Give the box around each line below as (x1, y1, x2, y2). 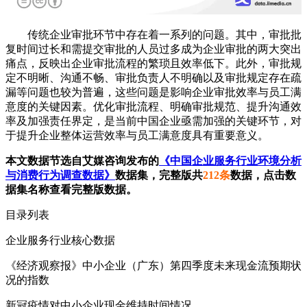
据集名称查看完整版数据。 (5, 184, 137, 196)
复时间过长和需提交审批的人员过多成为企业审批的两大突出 (5, 43, 302, 56)
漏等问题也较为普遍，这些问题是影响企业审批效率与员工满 (5, 86, 302, 99)
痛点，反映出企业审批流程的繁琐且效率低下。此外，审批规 (5, 58, 302, 70)
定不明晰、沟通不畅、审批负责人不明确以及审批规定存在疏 (5, 72, 302, 84)
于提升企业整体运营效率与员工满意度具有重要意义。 (5, 130, 269, 142)
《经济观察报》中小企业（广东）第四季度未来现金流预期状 (5, 260, 302, 272)
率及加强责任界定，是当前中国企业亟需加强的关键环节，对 (5, 115, 302, 127)
